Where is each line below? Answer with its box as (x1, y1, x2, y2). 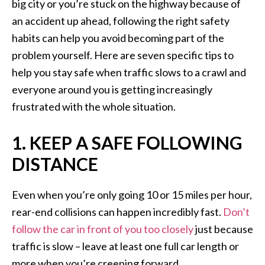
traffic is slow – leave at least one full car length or (12, 240, 239, 253)
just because (193, 222, 253, 236)
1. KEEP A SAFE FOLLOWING (12, 132, 243, 154)
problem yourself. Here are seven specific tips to (12, 49, 234, 62)
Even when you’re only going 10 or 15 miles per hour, (12, 188, 252, 202)
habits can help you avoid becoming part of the (12, 31, 224, 45)
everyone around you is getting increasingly (12, 83, 212, 96)
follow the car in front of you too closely (12, 222, 193, 236)
